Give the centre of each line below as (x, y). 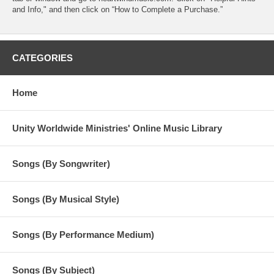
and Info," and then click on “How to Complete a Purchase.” (117, 9)
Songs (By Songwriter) (61, 163)
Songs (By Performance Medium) (83, 234)
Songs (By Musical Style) (66, 199)
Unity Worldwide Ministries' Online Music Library (117, 128)
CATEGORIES (43, 57)
